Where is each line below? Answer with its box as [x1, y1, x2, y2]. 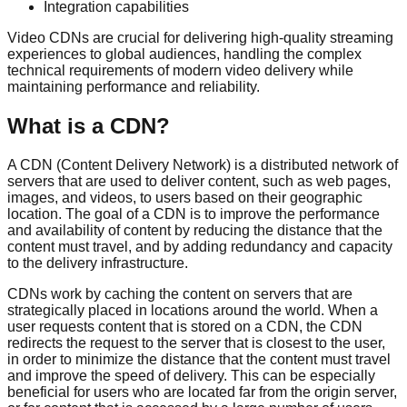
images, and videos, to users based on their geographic [7, 190, 362, 206]
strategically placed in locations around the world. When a [7, 303, 378, 319]
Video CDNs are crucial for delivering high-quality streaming [7, 30, 393, 46]
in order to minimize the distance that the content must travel [7, 352, 391, 368]
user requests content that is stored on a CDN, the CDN [7, 319, 362, 335]
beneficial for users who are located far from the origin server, [7, 384, 397, 401]
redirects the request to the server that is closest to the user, [7, 335, 385, 352]
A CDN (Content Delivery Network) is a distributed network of [7, 157, 398, 174]
